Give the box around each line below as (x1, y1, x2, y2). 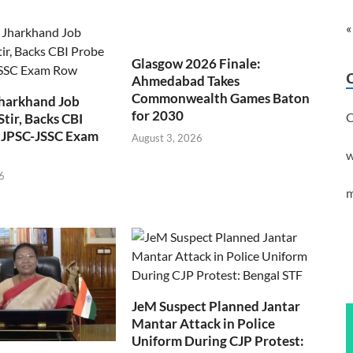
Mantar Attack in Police (132, 315, 276, 333)
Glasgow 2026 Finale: (132, 54, 262, 72)
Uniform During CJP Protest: (132, 333, 305, 350)
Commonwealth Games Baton (132, 89, 310, 106)
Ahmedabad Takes (132, 72, 240, 89)
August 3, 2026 (132, 132, 203, 145)
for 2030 (132, 106, 184, 124)
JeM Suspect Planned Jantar (132, 298, 301, 315)
